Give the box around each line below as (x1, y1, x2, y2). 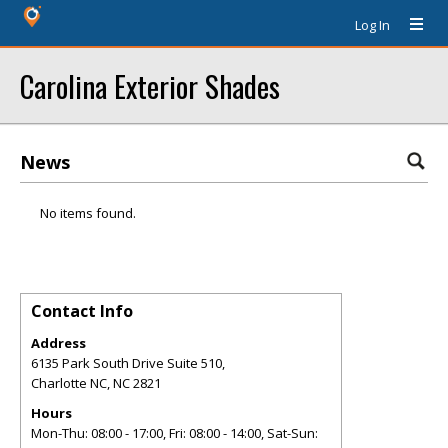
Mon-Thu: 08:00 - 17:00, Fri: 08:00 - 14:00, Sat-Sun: (31, 424, 318, 442)
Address (31, 334, 86, 352)
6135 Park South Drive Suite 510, (31, 354, 225, 372)
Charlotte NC (31, 374, 107, 392)
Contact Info (31, 300, 133, 322)
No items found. (40, 204, 136, 222)
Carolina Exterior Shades (20, 64, 280, 107)
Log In (355, 16, 390, 34)
